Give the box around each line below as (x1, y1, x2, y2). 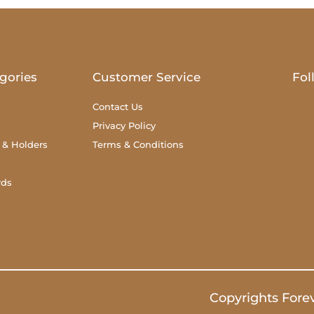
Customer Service (93, 69, 200, 84)
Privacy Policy (93, 119, 156, 131)
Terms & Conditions (93, 138, 184, 150)
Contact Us (93, 100, 143, 112)
